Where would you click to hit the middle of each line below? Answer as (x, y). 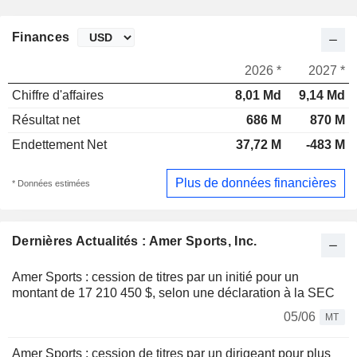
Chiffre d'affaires (58, 96)
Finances (41, 37)
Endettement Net (59, 145)
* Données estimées (51, 183)
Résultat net (46, 120)
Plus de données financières (256, 182)
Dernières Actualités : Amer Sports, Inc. (135, 241)
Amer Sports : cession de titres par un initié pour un (155, 277)
